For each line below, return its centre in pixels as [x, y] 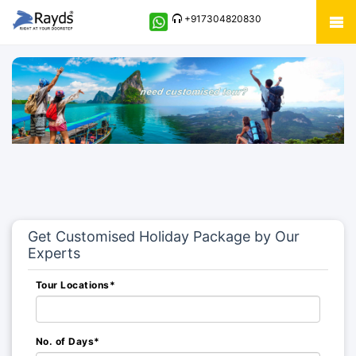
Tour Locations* [76, 285]
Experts [54, 253]
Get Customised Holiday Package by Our [164, 236]
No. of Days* [68, 341]
